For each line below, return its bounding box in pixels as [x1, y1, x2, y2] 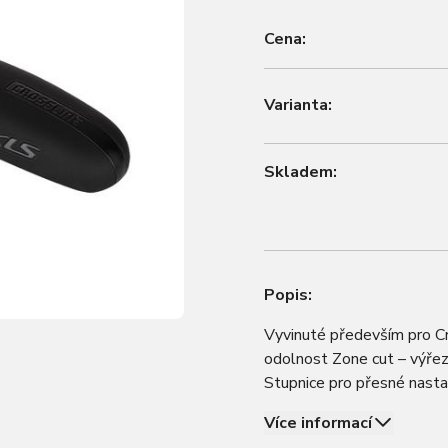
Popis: [264, 284, 312, 306]
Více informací [264, 412, 372, 434]
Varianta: [264, 94, 332, 116]
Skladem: [264, 161, 337, 183]
